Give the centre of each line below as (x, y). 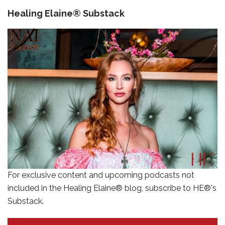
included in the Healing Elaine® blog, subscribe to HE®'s (112, 188)
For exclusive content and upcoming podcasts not (101, 175)
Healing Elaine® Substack (66, 14)
